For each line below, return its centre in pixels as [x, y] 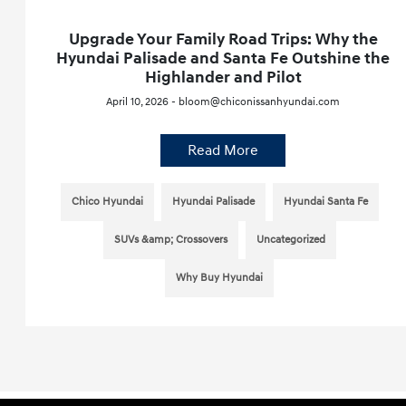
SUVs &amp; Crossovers [170, 239]
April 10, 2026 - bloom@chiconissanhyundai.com [223, 101]
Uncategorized [290, 239]
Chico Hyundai [107, 201]
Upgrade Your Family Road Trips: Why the [223, 39]
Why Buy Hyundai [220, 277]
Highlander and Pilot [223, 77]
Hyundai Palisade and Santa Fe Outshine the [223, 58]
